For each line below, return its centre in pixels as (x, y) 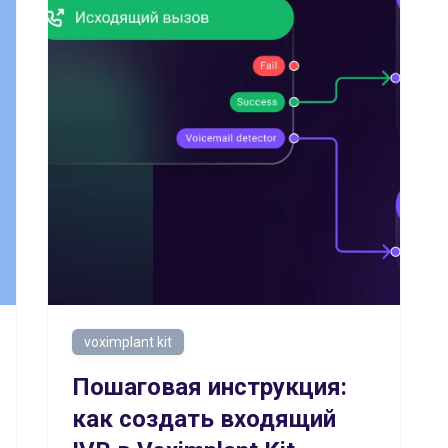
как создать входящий (204, 419)
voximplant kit (128, 342)
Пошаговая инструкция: (209, 387)
